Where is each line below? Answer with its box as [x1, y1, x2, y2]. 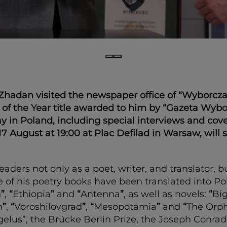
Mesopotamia [94, 201, 157, 212]
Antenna [81, 188, 120, 200]
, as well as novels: [124, 188, 209, 200]
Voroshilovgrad [14, 201, 82, 212]
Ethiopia [13, 188, 51, 200]
